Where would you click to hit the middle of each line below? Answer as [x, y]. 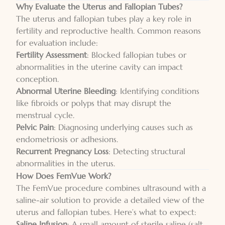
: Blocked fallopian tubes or [137, 55]
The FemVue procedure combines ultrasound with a [111, 188]
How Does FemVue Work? [64, 176]
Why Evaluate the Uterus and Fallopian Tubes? [99, 7]
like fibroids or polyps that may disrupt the [94, 103]
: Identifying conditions [157, 91]
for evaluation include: [57, 43]
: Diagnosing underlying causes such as [123, 127]
